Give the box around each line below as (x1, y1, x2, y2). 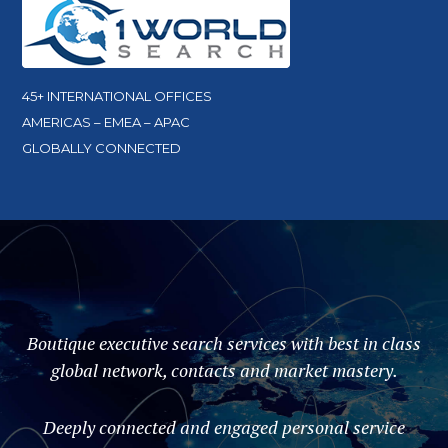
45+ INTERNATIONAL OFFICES (22, 88, 213, 105)
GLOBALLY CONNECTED (22, 140, 182, 157)
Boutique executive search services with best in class (27, 331, 421, 356)
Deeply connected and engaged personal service (43, 415, 405, 440)
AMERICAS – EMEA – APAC (22, 114, 191, 131)
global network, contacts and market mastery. (50, 358, 398, 383)
